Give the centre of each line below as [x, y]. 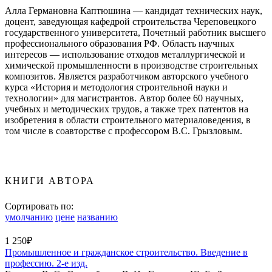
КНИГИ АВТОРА [50, 180]
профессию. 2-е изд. [46, 263]
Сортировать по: [39, 206]
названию [97, 217]
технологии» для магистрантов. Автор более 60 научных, [124, 98]
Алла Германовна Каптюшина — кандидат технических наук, [134, 10]
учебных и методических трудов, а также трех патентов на [127, 109]
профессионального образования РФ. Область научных [120, 43]
